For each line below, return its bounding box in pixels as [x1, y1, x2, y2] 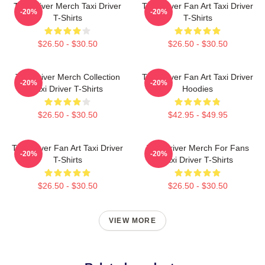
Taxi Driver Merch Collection [15, 72, 120, 82]
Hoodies [182, 84, 213, 94]
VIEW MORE [109, 216, 156, 225]
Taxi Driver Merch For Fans [146, 143, 249, 153]
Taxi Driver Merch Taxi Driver [14, 1, 121, 11]
